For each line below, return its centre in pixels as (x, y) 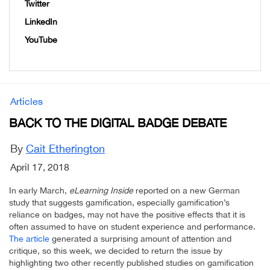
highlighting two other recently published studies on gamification (131, 263)
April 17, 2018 (40, 167)
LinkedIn (41, 22)
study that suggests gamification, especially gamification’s (119, 203)
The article (29, 239)
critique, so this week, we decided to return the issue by (116, 251)
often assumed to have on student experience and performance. (132, 227)
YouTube (41, 40)
